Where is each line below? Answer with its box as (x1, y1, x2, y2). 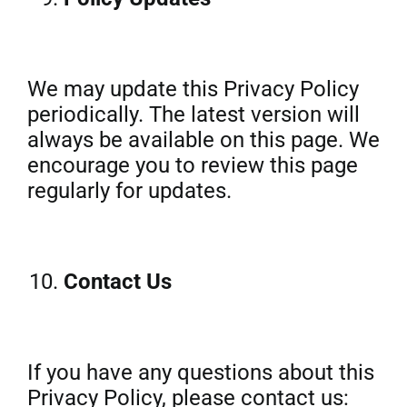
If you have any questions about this (26, 360, 374, 385)
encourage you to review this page (26, 153, 358, 178)
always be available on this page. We (26, 127, 380, 153)
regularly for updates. (26, 178, 232, 203)
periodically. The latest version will (26, 102, 360, 127)
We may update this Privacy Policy (26, 76, 359, 102)
